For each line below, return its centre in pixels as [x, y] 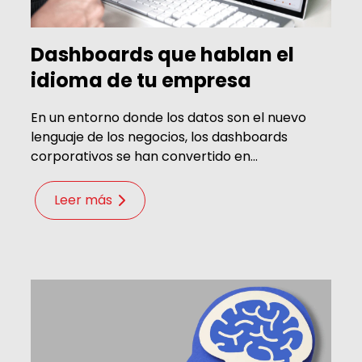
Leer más [83, 200]
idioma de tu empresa [141, 80]
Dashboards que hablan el [162, 54]
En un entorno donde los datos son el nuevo [168, 117]
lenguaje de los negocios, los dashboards [159, 137]
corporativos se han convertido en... [144, 156]
